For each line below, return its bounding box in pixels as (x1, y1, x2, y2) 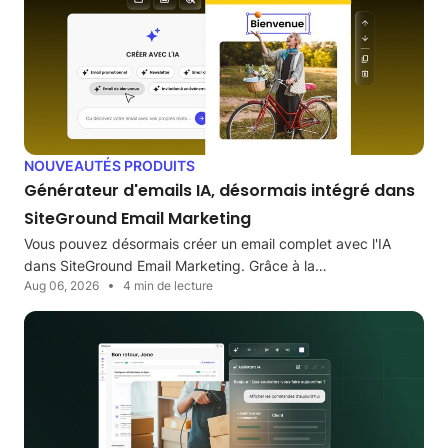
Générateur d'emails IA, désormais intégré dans (24, 179, 415, 203)
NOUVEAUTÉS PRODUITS (24, 157, 195, 175)
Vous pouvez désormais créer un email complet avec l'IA (24, 235, 391, 253)
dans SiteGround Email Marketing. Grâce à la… (24, 257, 327, 275)
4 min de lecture (123, 278, 213, 294)
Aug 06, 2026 (24, 278, 99, 294)
